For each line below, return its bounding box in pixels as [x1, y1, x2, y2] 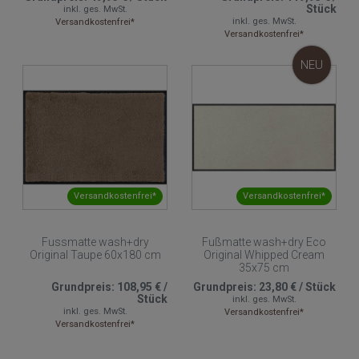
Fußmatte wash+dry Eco [202, 235, 326, 248]
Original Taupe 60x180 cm [29, 248, 161, 261]
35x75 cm [239, 260, 289, 274]
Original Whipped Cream [204, 248, 325, 261]
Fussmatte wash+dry [41, 235, 149, 248]
